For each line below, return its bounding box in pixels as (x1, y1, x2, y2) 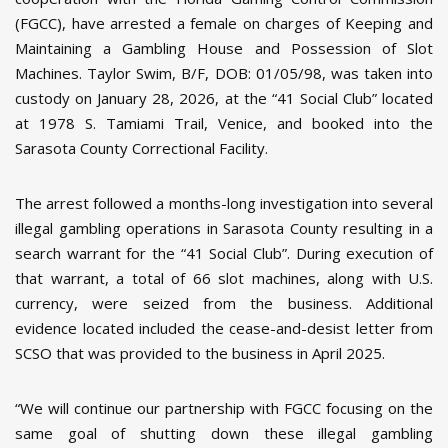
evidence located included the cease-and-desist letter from (15, 318, 433, 339)
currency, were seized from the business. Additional (15, 293, 433, 314)
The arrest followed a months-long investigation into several (15, 193, 433, 214)
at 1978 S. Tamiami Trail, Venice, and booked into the (15, 113, 433, 134)
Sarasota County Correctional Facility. (15, 138, 268, 159)
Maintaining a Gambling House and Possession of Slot (15, 38, 433, 59)
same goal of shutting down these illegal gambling (15, 423, 433, 444)
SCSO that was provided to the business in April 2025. (15, 343, 385, 364)
